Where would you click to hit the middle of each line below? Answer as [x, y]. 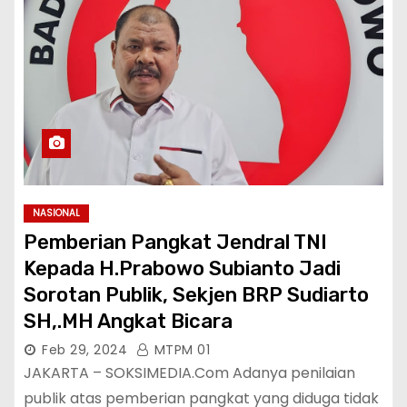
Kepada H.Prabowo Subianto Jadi [182, 268]
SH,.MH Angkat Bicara [128, 321]
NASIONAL [56, 213]
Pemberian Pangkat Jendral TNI [175, 242]
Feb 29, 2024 [84, 350]
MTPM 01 [180, 350]
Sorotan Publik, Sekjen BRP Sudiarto [196, 295]
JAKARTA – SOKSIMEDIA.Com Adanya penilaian [189, 373]
